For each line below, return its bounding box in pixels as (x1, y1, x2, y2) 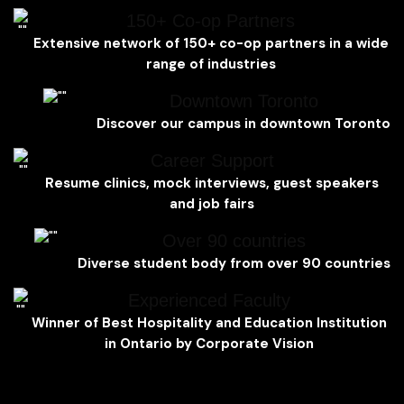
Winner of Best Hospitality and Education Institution (32, 313, 388, 332)
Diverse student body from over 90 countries (78, 253, 390, 272)
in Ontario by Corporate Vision (105, 334, 315, 353)
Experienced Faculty (128, 289, 291, 310)
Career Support (150, 150, 274, 170)
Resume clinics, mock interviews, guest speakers (45, 173, 379, 192)
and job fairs (170, 194, 254, 213)
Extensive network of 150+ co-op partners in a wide (32, 33, 389, 52)
